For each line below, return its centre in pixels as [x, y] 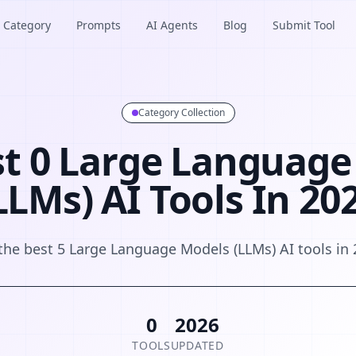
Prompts [99, 25]
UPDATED [197, 345]
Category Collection [181, 112]
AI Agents [172, 25]
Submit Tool [304, 25]
